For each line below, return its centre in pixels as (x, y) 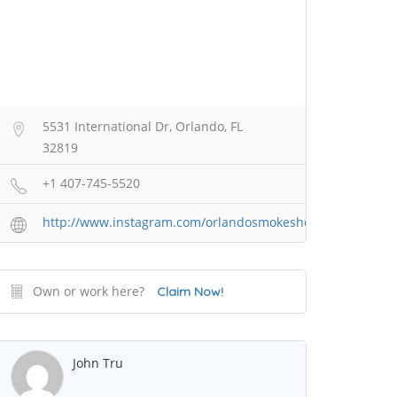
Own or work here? (89, 292)
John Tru (98, 363)
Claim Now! (190, 292)
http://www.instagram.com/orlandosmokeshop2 (184, 222)
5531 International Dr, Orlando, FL (143, 127)
